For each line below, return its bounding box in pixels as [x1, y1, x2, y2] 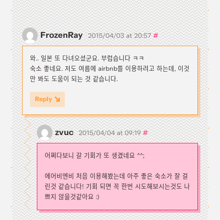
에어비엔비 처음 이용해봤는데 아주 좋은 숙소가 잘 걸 [45, 172, 188, 181]
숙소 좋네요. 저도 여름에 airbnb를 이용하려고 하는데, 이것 [30, 65, 190, 73]
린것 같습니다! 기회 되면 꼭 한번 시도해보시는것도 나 [45, 183, 190, 191]
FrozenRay [40, 30, 83, 41]
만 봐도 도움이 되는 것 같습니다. [30, 75, 118, 83]
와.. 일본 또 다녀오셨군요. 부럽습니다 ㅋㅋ [30, 55, 144, 63]
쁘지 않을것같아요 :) [45, 193, 99, 201]
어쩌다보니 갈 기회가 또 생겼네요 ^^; [45, 152, 144, 160]
